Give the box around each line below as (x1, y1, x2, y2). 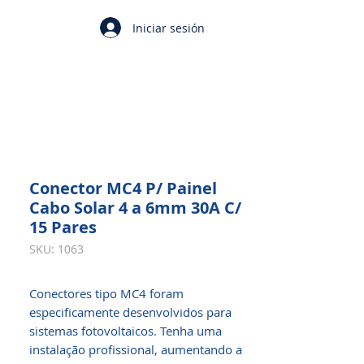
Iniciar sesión (132, 19, 205, 36)
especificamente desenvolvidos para (29, 304, 232, 320)
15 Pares (29, 216, 97, 238)
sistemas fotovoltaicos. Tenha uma (29, 323, 222, 339)
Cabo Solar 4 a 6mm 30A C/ (29, 197, 241, 219)
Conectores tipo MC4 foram (29, 285, 184, 301)
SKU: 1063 (29, 241, 84, 257)
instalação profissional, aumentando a (29, 341, 242, 357)
